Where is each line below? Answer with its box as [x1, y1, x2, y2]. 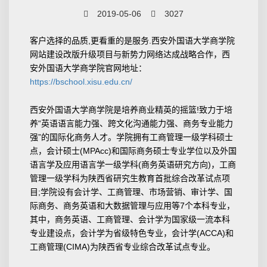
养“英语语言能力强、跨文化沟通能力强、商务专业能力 [30, 118, 233, 128]
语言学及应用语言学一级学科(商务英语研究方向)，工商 [30, 159, 236, 169]
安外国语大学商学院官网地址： [30, 63, 147, 73]
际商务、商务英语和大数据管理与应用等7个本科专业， [30, 200, 235, 210]
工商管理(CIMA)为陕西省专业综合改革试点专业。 [30, 241, 215, 252]
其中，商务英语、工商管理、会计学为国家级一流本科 [30, 214, 230, 224]
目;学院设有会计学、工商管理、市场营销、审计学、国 [30, 187, 232, 197]
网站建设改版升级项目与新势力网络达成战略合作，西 [30, 49, 230, 59]
